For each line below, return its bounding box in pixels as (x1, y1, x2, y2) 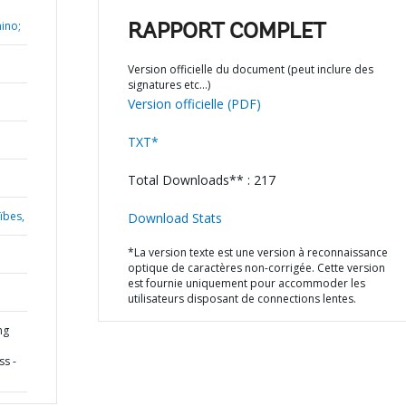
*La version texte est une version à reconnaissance (127, 245, 388, 260)
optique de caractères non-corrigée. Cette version (127, 260, 385, 275)
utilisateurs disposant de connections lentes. (127, 291, 356, 306)
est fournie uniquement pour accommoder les (127, 275, 365, 291)
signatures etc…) (127, 77, 210, 92)
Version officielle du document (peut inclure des (127, 62, 373, 77)
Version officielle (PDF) (127, 95, 261, 112)
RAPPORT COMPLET (127, 22, 326, 43)
